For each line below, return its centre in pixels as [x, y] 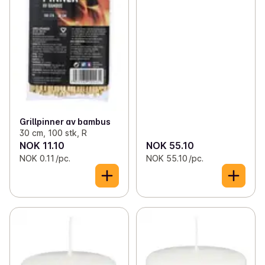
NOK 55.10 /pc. [174, 158]
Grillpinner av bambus [65, 121]
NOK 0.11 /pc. [45, 158]
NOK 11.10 [42, 145]
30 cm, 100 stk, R [53, 132]
